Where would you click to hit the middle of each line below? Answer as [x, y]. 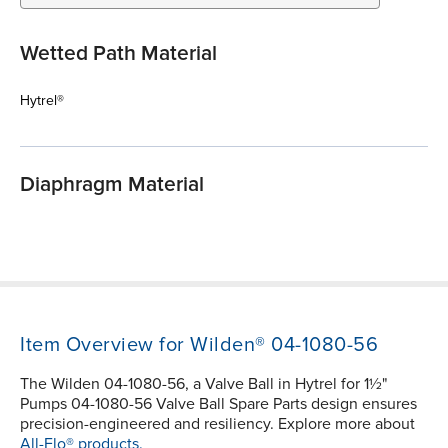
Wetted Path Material [118, 54]
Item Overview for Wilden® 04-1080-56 [199, 345]
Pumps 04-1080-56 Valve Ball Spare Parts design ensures [218, 404]
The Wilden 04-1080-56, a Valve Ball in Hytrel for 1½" [203, 384]
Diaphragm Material [112, 185]
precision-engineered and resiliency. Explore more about [217, 424]
